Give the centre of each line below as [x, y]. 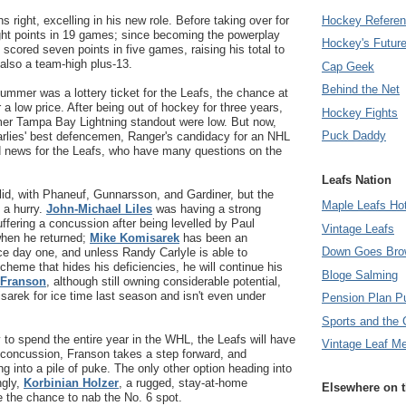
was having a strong [207, 209]
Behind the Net [361, 90]
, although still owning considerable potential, [164, 281]
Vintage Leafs [358, 228]
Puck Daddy [354, 136]
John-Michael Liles [99, 209]
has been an [213, 238]
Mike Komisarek [135, 238]
